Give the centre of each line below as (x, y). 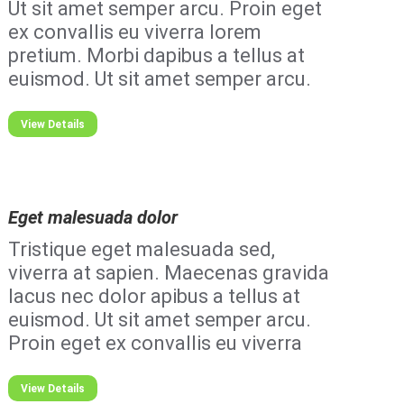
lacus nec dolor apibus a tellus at (155, 296)
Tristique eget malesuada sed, (142, 249)
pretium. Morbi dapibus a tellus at (157, 55)
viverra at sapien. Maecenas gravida (169, 273)
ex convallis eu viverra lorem (135, 32)
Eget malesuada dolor (93, 217)
